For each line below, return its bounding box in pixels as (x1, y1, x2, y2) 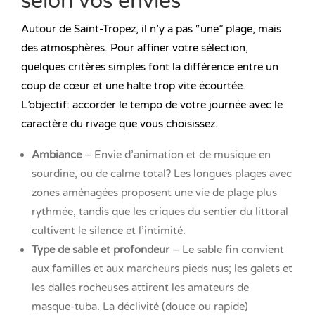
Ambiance (32, 148, 82, 162)
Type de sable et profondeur (32, 243, 169, 257)
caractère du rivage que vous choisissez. (21, 117, 218, 131)
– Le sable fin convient (169, 243, 284, 257)
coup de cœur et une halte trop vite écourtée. (21, 79, 245, 93)
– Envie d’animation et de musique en (82, 148, 271, 162)
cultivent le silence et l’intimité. (32, 224, 186, 238)
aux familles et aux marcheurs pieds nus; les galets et (32, 262, 292, 276)
